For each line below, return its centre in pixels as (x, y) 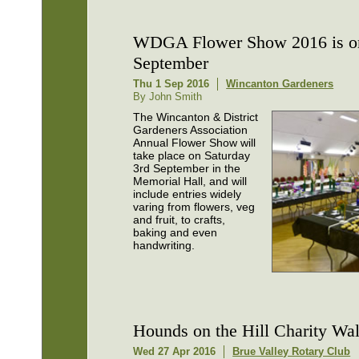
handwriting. (164, 246)
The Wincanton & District (196, 117)
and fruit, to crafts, (179, 220)
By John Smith (168, 97)
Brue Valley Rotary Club (292, 351)
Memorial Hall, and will (190, 182)
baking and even (175, 233)
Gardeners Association (191, 130)
